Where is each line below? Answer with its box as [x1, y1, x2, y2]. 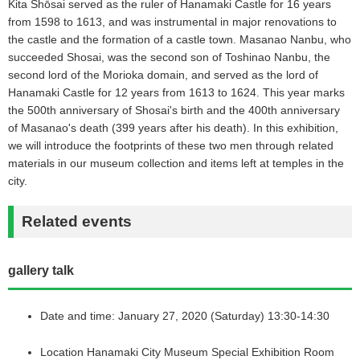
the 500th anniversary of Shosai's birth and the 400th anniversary [8, 103, 340, 117]
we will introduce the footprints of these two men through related [8, 138, 333, 152]
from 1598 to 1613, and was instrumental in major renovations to [8, 14, 337, 28]
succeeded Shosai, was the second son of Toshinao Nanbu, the [8, 50, 330, 63]
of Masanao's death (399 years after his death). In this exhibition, [8, 121, 338, 134]
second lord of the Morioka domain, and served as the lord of [8, 67, 318, 81]
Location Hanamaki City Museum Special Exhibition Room [40, 345, 334, 358]
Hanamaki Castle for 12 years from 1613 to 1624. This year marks [8, 85, 345, 99]
